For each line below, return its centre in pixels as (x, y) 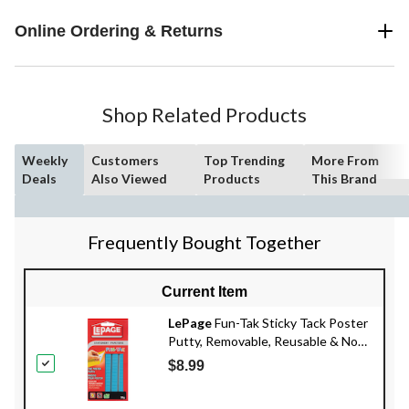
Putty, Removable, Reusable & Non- (269, 341)
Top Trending (244, 160)
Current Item (204, 291)
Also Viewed (130, 178)
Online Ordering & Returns (119, 31)
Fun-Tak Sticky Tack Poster (290, 322)
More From (346, 160)
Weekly (45, 160)
